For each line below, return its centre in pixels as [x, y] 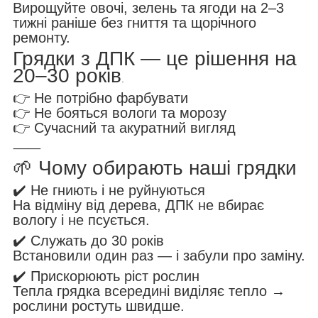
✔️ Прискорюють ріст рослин [106, 276]
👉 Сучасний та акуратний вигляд [124, 128]
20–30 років [67, 76]
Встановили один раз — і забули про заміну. [159, 256]
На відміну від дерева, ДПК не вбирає [138, 205]
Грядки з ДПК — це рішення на [155, 59]
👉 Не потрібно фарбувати [100, 98]
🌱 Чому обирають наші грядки [155, 168]
